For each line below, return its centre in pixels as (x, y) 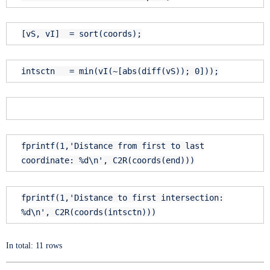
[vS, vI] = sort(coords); (81, 34)
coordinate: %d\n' (62, 161)
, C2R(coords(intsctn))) (101, 212)
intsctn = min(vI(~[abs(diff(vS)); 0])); (120, 71)
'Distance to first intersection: (146, 198)
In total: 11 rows (34, 246)
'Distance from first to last (137, 146)
